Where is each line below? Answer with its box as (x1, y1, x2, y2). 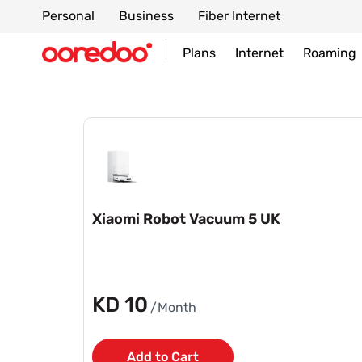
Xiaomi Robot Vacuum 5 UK (91, 210, 280, 229)
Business (119, 8, 174, 23)
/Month (149, 300, 196, 316)
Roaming (303, 45, 356, 61)
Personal (42, 8, 95, 23)
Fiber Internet (198, 8, 280, 23)
